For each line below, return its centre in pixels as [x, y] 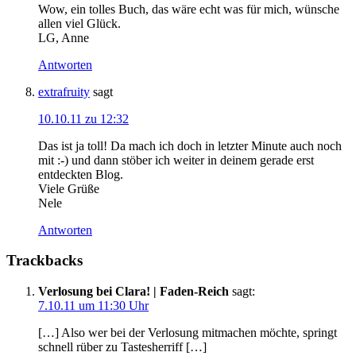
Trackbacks [44, 261]
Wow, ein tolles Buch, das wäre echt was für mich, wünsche [189, 9]
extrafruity [64, 91]
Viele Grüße [69, 188]
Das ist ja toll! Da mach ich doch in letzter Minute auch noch [190, 145]
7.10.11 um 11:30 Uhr [93, 306]
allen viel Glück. [79, 23]
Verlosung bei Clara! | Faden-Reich [133, 292]
